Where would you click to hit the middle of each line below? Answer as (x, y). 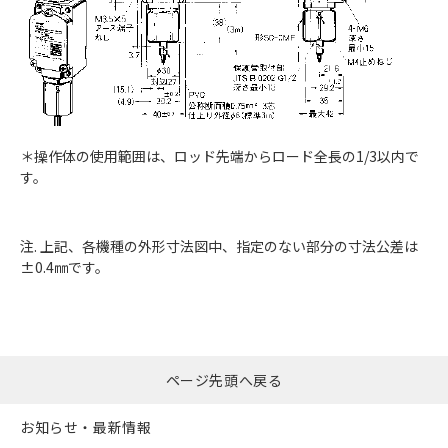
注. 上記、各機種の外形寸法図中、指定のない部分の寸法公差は (219, 245)
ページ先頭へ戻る (224, 379)
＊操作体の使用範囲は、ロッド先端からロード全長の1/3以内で (219, 155)
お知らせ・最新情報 (86, 427)
